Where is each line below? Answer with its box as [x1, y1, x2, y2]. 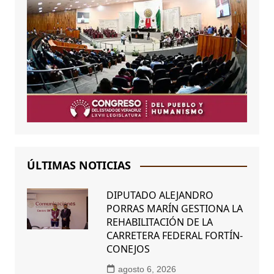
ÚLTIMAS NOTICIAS [26, 158, 131, 173]
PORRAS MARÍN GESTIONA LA [106, 202, 243, 216]
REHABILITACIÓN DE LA [106, 215, 213, 229]
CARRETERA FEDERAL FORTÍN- [106, 229, 243, 243]
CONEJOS [106, 242, 150, 256]
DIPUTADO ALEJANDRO [106, 188, 213, 202]
